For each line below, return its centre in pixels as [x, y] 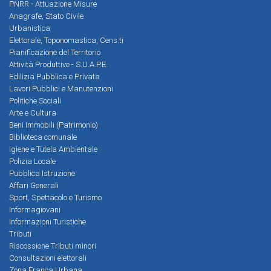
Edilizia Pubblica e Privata [54, 77]
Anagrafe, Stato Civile [46, 16]
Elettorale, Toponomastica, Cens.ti [66, 40]
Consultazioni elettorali [48, 258]
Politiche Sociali [35, 101]
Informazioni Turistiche [47, 222]
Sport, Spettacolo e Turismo [55, 198]
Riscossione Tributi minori [53, 246]
